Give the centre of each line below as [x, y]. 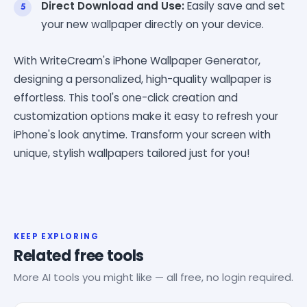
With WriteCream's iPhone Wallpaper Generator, [137, 60]
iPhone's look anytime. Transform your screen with [142, 134]
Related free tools [79, 256]
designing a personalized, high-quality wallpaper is [143, 79]
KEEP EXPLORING [57, 236]
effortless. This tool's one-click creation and [126, 97]
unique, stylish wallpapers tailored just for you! [132, 153]
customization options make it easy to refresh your [146, 116]
